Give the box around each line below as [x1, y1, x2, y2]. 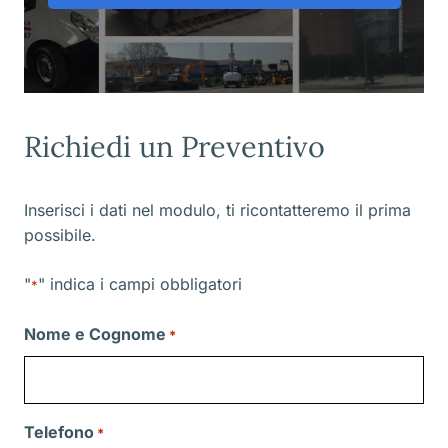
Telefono [24, 422, 94, 443]
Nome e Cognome [24, 324, 166, 345]
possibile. [24, 225, 96, 246]
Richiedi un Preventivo [24, 128, 325, 166]
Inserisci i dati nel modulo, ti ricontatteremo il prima [24, 200, 411, 221]
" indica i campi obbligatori [38, 274, 242, 295]
